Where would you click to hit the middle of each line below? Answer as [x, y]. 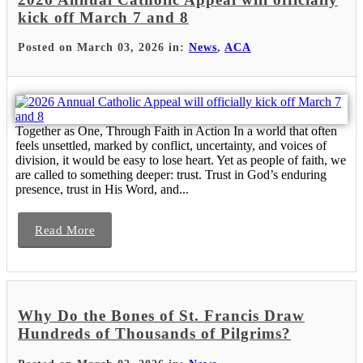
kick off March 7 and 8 [103, 17]
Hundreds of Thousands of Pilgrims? [154, 334]
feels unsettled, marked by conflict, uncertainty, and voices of [171, 146]
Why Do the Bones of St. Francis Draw [161, 316]
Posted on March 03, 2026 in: [103, 48]
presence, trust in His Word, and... [102, 190]
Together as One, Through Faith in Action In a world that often [176, 131]
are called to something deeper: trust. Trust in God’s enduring [171, 175]
